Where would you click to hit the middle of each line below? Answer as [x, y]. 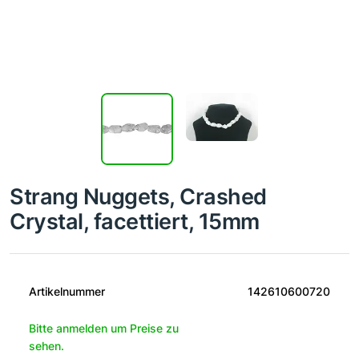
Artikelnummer [67, 292]
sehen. [46, 346]
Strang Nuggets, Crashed [138, 197]
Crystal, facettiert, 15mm [135, 222]
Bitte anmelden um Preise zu [104, 329]
